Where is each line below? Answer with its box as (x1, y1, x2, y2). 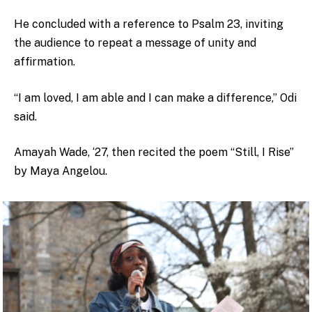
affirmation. (14, 55, 78, 69)
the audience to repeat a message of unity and (14, 36, 256, 50)
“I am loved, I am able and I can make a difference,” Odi (14, 91, 297, 104)
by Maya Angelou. (14, 164, 110, 178)
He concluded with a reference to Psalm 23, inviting (14, 17, 283, 31)
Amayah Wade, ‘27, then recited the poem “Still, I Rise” (14, 146, 294, 159)
